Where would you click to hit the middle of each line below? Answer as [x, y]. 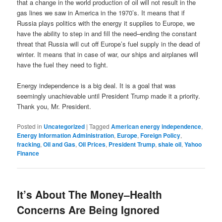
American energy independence [156, 127]
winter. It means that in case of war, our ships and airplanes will [108, 55]
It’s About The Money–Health [90, 194]
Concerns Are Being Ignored [88, 209]
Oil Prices [92, 144]
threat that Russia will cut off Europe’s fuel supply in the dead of [109, 44]
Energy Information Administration [66, 136]
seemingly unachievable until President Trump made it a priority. [109, 96]
